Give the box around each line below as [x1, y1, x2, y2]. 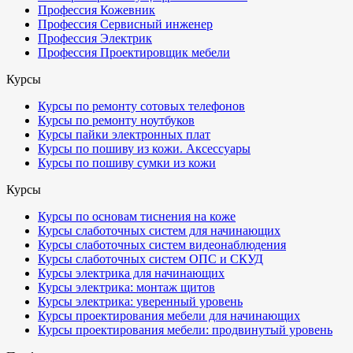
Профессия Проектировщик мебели [38, 46, 230, 59]
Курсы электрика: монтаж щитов [38, 281, 215, 294]
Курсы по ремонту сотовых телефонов [38, 99, 245, 113]
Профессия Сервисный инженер [38, 17, 213, 31]
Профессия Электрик [38, 32, 152, 45]
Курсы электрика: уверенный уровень [38, 295, 243, 308]
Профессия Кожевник [38, 3, 155, 17]
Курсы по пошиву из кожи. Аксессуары [38, 142, 251, 155]
